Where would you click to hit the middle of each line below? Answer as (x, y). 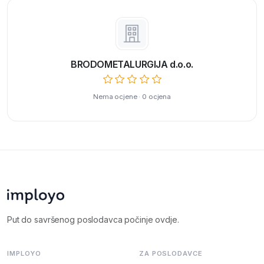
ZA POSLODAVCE (171, 253)
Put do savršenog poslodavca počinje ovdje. (93, 220)
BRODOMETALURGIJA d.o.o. (132, 65)
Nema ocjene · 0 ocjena (132, 97)
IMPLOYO (24, 253)
